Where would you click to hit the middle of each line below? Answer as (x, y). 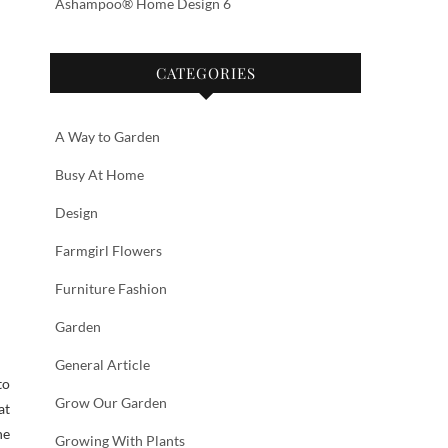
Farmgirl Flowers (108, 250)
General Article (102, 364)
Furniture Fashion (111, 288)
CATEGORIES (205, 72)
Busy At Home (99, 174)
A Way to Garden (107, 136)
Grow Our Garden (111, 402)
